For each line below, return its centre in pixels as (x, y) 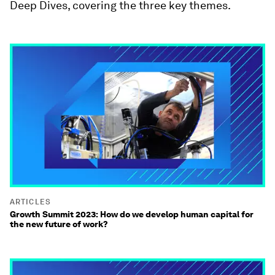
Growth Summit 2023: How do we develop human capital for (132, 214)
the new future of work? (59, 224)
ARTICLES (30, 202)
